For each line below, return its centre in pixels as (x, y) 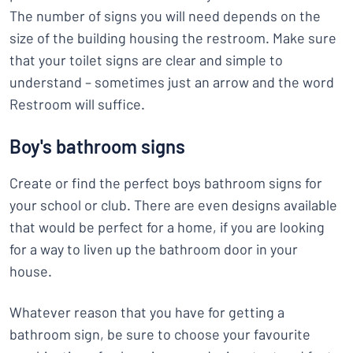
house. (32, 271)
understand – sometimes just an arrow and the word (172, 82)
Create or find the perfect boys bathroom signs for (166, 183)
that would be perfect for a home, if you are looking (167, 227)
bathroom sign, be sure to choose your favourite (160, 334)
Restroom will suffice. (77, 104)
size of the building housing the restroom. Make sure (173, 38)
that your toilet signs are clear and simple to (146, 60)
